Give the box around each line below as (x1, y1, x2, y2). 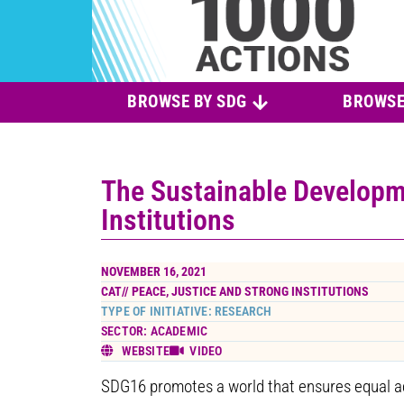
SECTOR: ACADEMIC (101, 323, 208, 339)
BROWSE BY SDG (127, 91, 247, 113)
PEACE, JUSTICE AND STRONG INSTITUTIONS (132, 283, 369, 299)
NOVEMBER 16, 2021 (101, 263, 207, 280)
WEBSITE (121, 343, 170, 359)
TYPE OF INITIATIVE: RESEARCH (101, 303, 272, 319)
